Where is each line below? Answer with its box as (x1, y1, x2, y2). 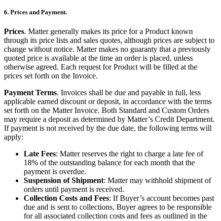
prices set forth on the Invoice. (4, 72, 98, 80)
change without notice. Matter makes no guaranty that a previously (4, 45, 211, 54)
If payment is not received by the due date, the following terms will (4, 124, 212, 133)
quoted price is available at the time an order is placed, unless (4, 54, 193, 63)
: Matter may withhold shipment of (104, 176, 211, 185)
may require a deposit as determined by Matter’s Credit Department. (4, 115, 215, 124)
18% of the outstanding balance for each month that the (24, 158, 195, 167)
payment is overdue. (24, 167, 86, 176)
